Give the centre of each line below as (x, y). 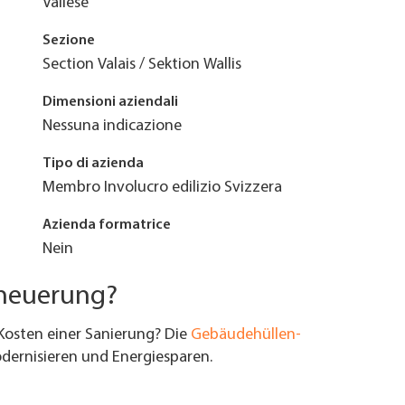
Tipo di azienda (93, 164)
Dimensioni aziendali (110, 102)
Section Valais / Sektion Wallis (141, 65)
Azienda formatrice (106, 225)
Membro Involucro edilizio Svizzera (162, 188)
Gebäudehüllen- (246, 335)
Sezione (68, 41)
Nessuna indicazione (112, 126)
